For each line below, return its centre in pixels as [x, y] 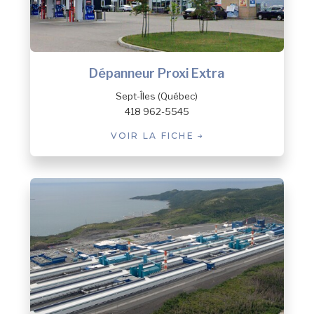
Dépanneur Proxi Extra [157, 74]
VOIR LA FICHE [154, 136]
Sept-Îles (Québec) [157, 96]
